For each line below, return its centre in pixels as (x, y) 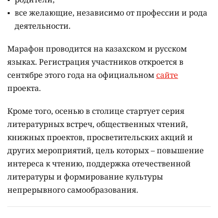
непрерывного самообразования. (73, 190)
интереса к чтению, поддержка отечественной (99, 163)
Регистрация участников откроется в (111, 62)
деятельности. (43, 26)
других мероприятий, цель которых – (82, 150)
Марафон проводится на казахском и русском (97, 48)
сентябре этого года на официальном (82, 75)
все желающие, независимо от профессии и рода (111, 12)
